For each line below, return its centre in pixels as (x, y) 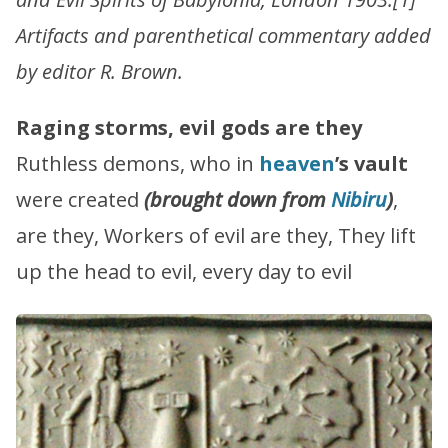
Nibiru (359, 199)
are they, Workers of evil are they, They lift (216, 235)
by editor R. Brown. (99, 71)
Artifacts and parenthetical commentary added (223, 35)
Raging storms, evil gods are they (189, 127)
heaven (297, 163)
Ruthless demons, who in (137, 163)
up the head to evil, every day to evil (184, 271)
